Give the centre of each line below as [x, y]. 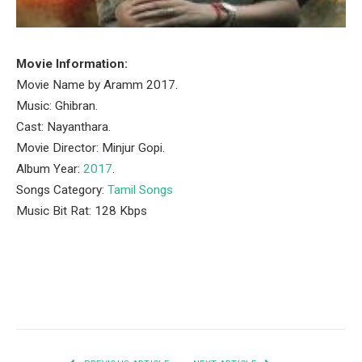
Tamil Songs [140, 190]
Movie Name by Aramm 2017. [97, 85]
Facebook [53, 297]
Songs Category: [62, 190]
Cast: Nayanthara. [63, 127]
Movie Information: [72, 64]
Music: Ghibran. [57, 106]
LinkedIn [219, 297]
